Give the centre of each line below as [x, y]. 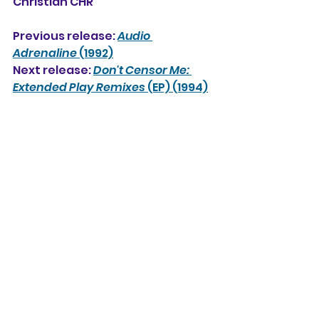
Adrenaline [45, 53]
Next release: [53, 70]
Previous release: [65, 36]
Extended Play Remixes [79, 87]
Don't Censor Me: [142, 70]
